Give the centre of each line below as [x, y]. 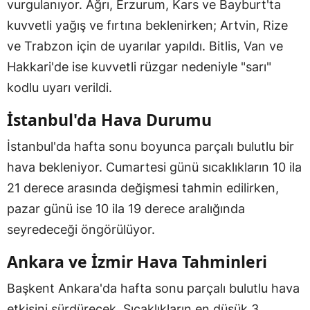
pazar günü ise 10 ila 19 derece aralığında [126, 208]
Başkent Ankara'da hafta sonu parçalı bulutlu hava [153, 288]
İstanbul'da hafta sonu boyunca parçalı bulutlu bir [151, 146]
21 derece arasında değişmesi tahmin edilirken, [143, 188]
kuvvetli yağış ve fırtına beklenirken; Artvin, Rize [147, 25]
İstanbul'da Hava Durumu [109, 119]
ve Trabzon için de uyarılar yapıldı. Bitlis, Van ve [145, 46]
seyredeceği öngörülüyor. [81, 229]
